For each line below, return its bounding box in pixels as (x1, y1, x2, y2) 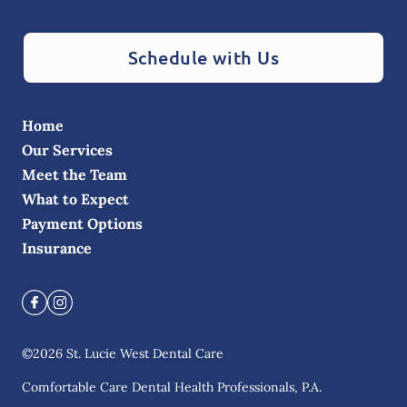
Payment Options (22, 214, 143, 233)
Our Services (22, 141, 113, 159)
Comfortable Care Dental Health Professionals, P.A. (22, 379, 322, 395)
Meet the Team (22, 165, 127, 184)
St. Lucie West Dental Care (66, 345, 223, 362)
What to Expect (22, 190, 129, 208)
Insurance (22, 239, 92, 257)
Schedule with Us (127, 45, 280, 69)
